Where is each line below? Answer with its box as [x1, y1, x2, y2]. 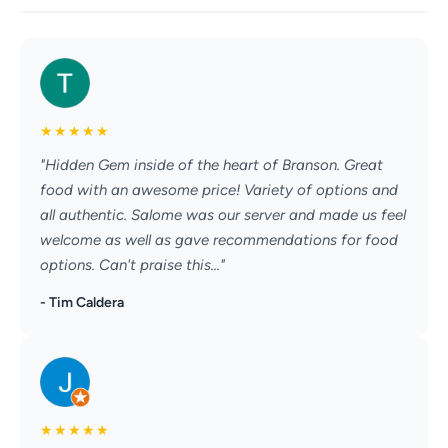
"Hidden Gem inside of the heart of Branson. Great [40, 156, 383, 175]
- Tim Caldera [40, 294, 124, 312]
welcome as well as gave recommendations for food [40, 231, 398, 250]
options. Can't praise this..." [40, 256, 225, 275]
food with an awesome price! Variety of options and [40, 181, 398, 200]
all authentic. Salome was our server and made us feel [40, 206, 406, 225]
